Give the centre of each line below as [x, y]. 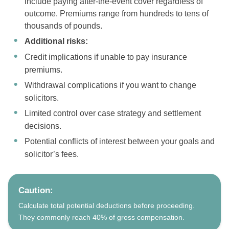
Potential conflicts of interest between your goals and [120, 142]
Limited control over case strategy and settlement [113, 113]
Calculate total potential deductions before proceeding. [107, 206]
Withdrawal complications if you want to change [110, 85]
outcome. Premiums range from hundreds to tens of [117, 14]
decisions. [43, 126]
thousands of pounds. [63, 26]
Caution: [36, 191]
